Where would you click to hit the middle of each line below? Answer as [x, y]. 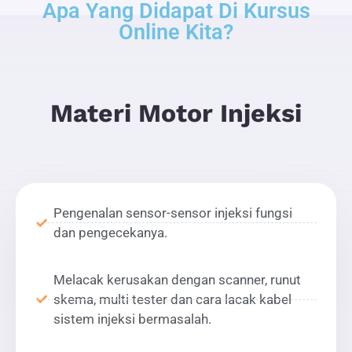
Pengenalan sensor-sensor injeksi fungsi [173, 213]
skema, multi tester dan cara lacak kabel [172, 299]
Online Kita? [176, 33]
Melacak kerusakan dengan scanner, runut [177, 279]
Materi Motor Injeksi [176, 114]
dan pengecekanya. [110, 232]
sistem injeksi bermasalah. [132, 319]
